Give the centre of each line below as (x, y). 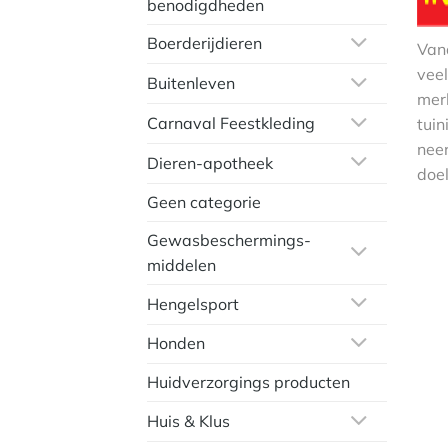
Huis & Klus (188, 421)
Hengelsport (193, 303)
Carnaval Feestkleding (231, 123)
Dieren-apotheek (210, 162)
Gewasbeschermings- (229, 239)
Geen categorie (204, 201)
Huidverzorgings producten (248, 382)
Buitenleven (191, 83)
